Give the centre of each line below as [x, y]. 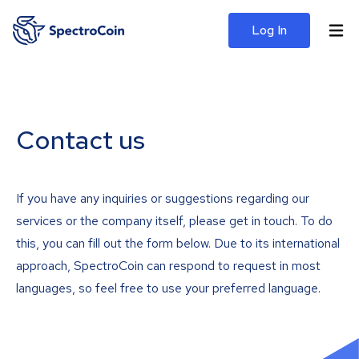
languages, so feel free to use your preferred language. [168, 288]
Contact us [81, 140]
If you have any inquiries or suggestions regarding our [163, 198]
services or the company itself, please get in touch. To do [174, 221]
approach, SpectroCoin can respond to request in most [168, 266]
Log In [269, 30]
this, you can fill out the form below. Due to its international [178, 243]
